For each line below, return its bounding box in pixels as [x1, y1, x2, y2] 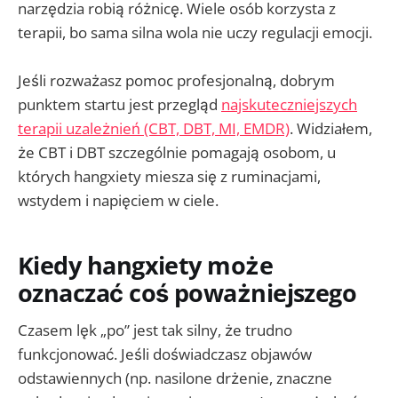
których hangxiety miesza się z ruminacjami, [18, 166, 321, 187]
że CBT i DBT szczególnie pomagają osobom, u [18, 142, 336, 163]
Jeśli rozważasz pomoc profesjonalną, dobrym [18, 70, 335, 92]
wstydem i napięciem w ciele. [18, 190, 219, 211]
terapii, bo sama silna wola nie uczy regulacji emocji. [18, 22, 372, 44]
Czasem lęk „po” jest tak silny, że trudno [18, 320, 292, 341]
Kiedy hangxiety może [18, 248, 274, 282]
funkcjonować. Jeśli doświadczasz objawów [18, 344, 312, 365]
